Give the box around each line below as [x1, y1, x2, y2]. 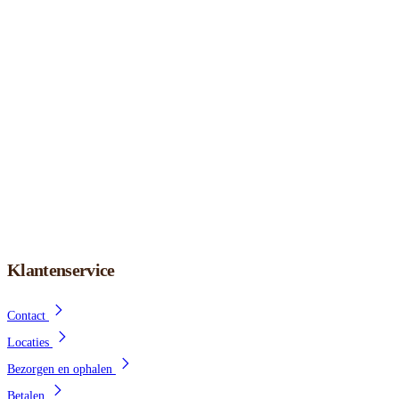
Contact [7, 309, 49, 323]
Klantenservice [7, 259, 115, 280]
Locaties [7, 336, 53, 350]
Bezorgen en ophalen [7, 362, 116, 377]
